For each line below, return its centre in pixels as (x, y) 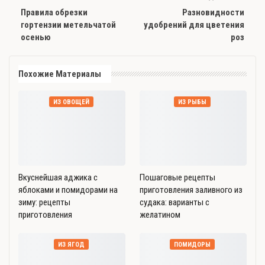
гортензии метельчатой (68, 25)
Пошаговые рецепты (177, 177)
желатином (160, 214)
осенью (36, 37)
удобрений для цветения (194, 25)
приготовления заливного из (191, 190)
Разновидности (213, 12)
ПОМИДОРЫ (192, 244)
